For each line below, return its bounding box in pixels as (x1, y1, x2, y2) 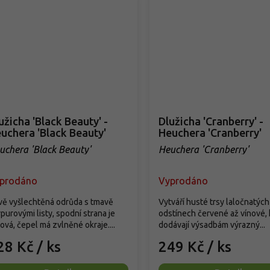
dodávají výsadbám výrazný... (158, 219, 265, 230)
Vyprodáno (158, 175, 208, 186)
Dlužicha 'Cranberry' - (158, 115, 263, 127)
